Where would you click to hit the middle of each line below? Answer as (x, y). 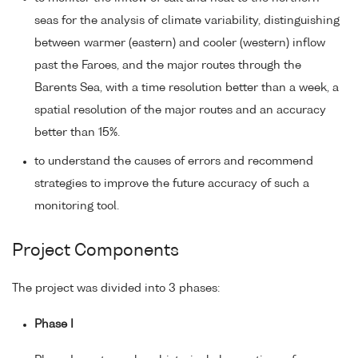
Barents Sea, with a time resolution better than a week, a (187, 88)
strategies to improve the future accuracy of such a (172, 184)
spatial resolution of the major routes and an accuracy (180, 111)
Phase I (54, 325)
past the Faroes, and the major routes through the (168, 66)
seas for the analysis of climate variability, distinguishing (187, 21)
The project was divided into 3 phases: (116, 289)
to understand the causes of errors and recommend (174, 162)
